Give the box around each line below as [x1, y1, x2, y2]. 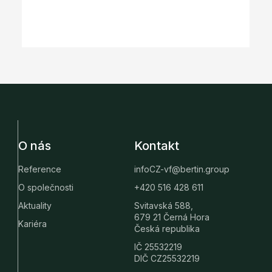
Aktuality [18, 200, 52, 211]
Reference [18, 164, 61, 175]
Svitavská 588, [134, 200, 193, 211]
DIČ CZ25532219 [134, 253, 200, 264]
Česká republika [134, 223, 200, 234]
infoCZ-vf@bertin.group [134, 164, 229, 175]
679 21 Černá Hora [134, 212, 209, 223]
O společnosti [18, 182, 73, 193]
